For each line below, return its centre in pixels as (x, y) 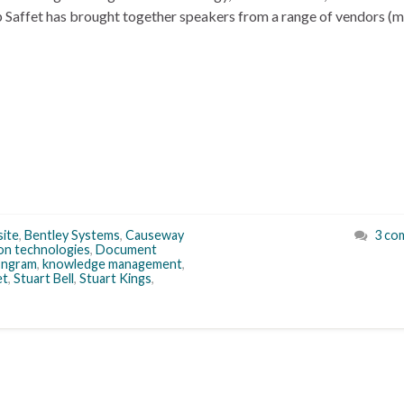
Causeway (155, 235)
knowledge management (112, 264)
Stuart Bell (44, 278)
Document (126, 249)
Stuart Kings (115, 278)
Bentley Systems (72, 235)
